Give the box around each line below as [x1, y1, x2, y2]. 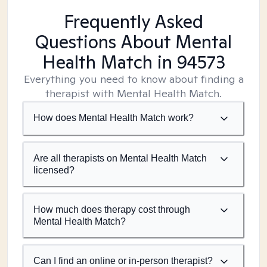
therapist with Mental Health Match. [45, 86, 222, 100]
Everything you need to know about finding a [23, 72, 244, 86]
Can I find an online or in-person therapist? [33, 256, 213, 266]
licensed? [33, 165, 74, 175]
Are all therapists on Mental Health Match [33, 153, 207, 163]
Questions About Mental [35, 30, 232, 54]
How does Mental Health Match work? [33, 113, 194, 123]
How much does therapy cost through [33, 204, 190, 215]
